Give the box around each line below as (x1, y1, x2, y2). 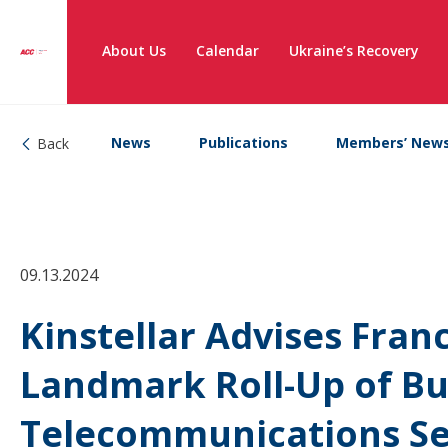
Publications (199, 133, 288, 152)
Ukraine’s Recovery (289, 41, 419, 60)
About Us (102, 41, 166, 60)
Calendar (196, 41, 259, 60)
